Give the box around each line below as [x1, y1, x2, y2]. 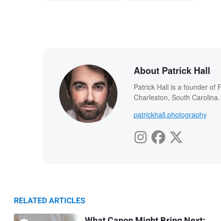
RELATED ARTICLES [14, 195, 85, 207]
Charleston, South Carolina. [133, 92, 220, 103]
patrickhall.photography [133, 110, 207, 120]
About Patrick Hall [133, 64, 210, 77]
